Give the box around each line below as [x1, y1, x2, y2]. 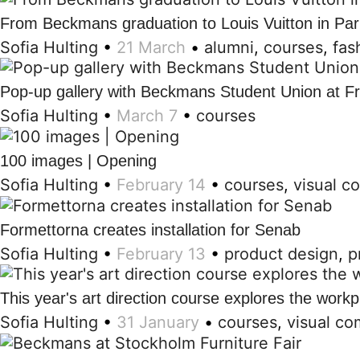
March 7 [117, 106, 178, 126]
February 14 [117, 174, 206, 194]
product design [224, 243, 338, 264]
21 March [117, 37, 186, 57]
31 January [117, 313, 199, 333]
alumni [204, 37, 254, 57]
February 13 [117, 243, 206, 264]
